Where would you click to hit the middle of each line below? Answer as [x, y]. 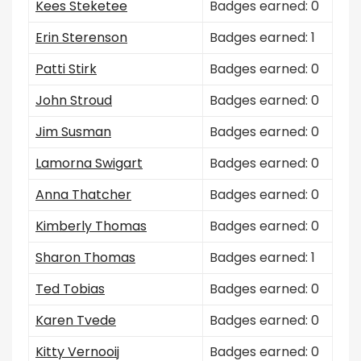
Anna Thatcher [83, 195]
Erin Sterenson [81, 37]
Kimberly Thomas [91, 226]
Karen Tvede [76, 320]
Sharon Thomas [85, 257]
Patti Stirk [66, 69]
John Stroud [74, 100]
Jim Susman [73, 132]
